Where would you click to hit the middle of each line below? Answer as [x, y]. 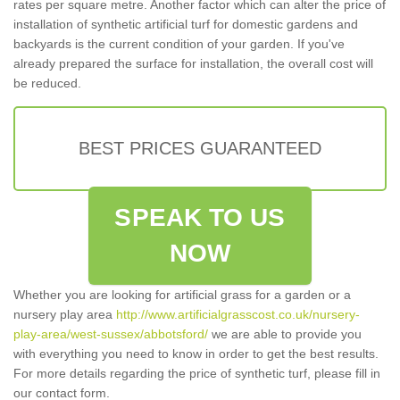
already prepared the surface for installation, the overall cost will [193, 64]
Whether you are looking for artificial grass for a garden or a [182, 295]
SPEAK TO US [200, 218]
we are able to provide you [285, 334]
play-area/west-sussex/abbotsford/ [111, 334]
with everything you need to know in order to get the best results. [196, 354]
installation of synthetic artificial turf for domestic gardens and [186, 25]
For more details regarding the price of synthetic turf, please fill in [197, 374]
